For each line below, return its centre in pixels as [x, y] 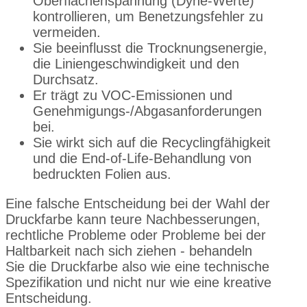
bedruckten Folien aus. [102, 174]
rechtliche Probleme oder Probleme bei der [136, 235]
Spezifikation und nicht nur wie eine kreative [138, 283]
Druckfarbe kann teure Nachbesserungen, [133, 220]
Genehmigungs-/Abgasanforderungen [147, 111]
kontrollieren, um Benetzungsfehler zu [148, 17]
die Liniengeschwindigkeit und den [136, 64]
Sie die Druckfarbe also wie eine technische [137, 267]
